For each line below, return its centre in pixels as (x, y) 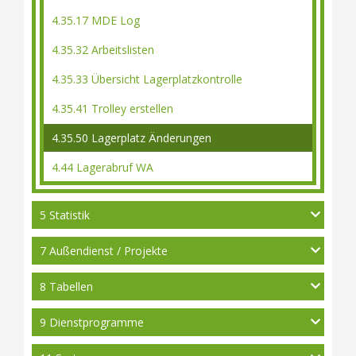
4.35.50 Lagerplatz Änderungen (132, 138)
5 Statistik (65, 215)
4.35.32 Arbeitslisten (103, 50)
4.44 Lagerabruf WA (103, 167)
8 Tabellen (66, 286)
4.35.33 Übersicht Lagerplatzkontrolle (147, 79)
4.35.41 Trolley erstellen (112, 108)
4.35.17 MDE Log (96, 20)
